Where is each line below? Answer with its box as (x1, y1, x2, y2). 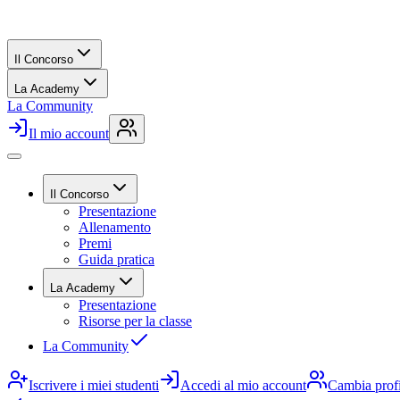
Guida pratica (79, 252, 154, 267)
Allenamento (79, 220, 151, 235)
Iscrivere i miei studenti (29, 378, 159, 393)
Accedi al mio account (180, 378, 306, 393)
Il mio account (29, 126, 109, 141)
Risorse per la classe (79, 313, 192, 329)
